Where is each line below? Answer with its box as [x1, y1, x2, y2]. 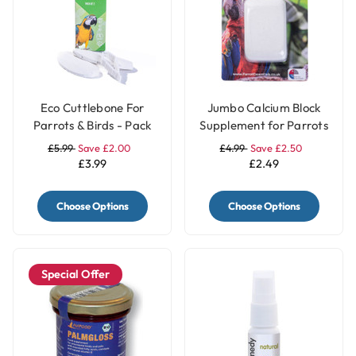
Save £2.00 [78, 141, 131, 154]
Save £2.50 [250, 141, 302, 154]
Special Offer [41, 266, 110, 281]
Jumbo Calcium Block [207, 99, 321, 115]
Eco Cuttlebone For [40, 99, 145, 115]
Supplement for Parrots [199, 117, 328, 133]
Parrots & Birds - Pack [33, 117, 152, 133]
